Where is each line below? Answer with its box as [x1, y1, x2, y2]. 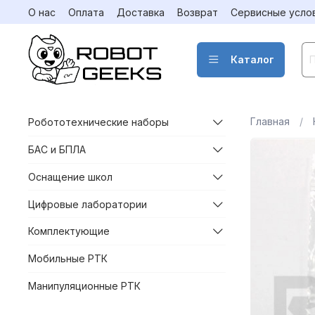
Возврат [177, 6, 218, 18]
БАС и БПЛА [28, 143, 86, 156]
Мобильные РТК [28, 252, 108, 265]
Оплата [68, 6, 104, 18]
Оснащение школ [28, 170, 112, 183]
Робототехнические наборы [28, 116, 169, 129]
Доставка [117, 6, 165, 18]
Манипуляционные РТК [28, 280, 141, 292]
